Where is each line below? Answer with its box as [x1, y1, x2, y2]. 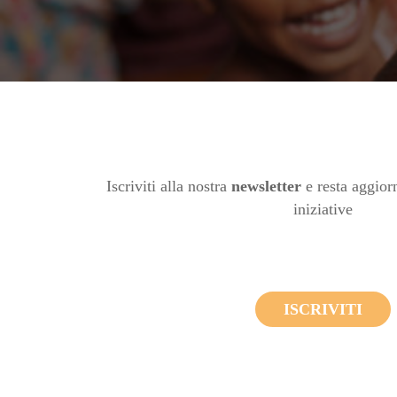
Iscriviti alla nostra [105, 177, 231, 195]
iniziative [292, 200, 353, 218]
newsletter [230, 177, 301, 195]
